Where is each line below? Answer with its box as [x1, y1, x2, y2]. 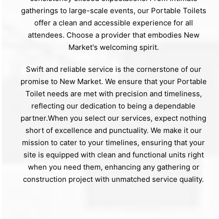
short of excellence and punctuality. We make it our [25, 125, 202, 135]
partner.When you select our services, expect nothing [21, 113, 206, 123]
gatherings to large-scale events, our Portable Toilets [21, 5, 206, 15]
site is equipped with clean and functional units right [23, 150, 204, 159]
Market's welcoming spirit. [68, 42, 159, 52]
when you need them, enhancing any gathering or [27, 162, 199, 172]
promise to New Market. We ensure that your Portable [20, 76, 207, 86]
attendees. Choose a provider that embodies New [27, 30, 199, 40]
